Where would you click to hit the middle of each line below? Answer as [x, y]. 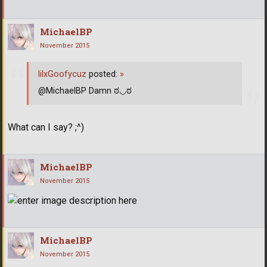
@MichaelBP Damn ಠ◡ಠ [85, 91]
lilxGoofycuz [62, 74]
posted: [103, 74]
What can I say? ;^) [46, 127]
